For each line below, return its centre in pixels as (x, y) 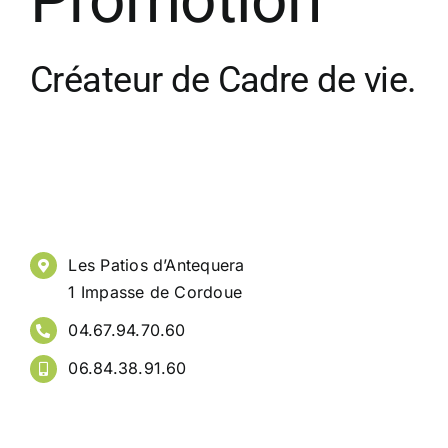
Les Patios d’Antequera (156, 265)
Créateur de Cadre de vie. (223, 80)
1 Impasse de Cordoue (155, 292)
